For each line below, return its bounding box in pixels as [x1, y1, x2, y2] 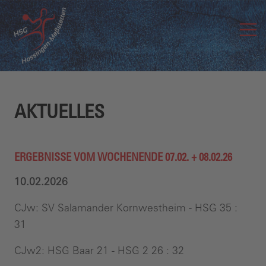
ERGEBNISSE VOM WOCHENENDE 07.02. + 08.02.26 [14, 150, 232, 164]
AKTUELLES [14, 99, 104, 123]
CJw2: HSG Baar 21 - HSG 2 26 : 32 [14, 244, 184, 256]
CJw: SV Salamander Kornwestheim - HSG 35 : [14, 201, 237, 214]
